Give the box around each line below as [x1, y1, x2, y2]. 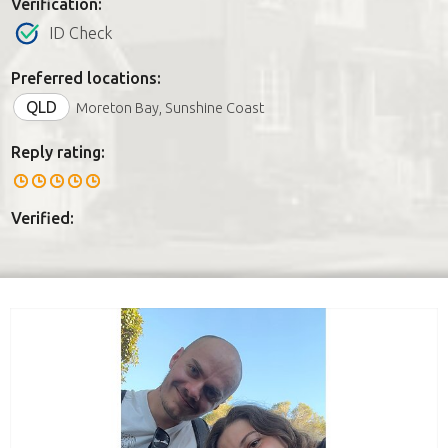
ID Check [49, 23, 112, 42]
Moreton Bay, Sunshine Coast [76, 99, 264, 116]
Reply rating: [11, 142, 105, 161]
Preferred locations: [11, 68, 161, 87]
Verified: [11, 208, 74, 227]
